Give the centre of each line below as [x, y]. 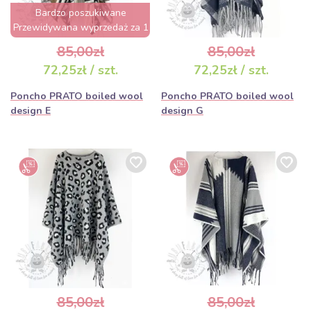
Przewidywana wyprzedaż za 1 [81, 27]
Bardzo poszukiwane [81, 13]
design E [31, 111]
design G [182, 111]
